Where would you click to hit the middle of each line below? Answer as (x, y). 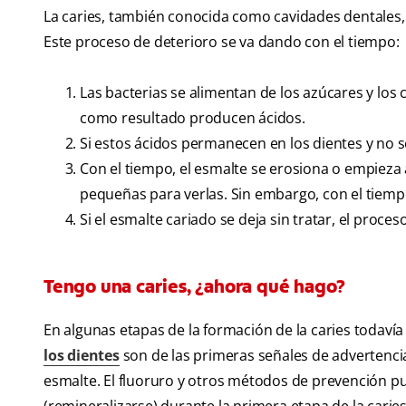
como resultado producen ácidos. (193, 118)
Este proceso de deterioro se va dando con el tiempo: (222, 42)
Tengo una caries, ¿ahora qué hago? (195, 287)
